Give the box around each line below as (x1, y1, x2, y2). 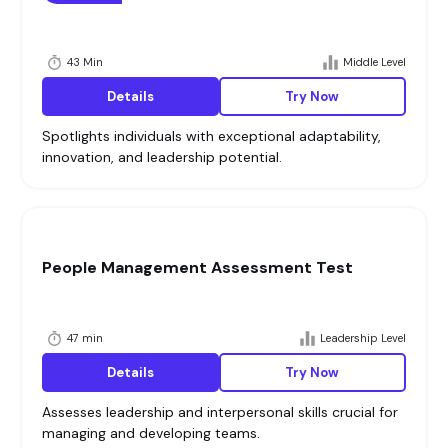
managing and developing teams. (42, 424, 261, 443)
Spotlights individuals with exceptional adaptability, (42, 127, 382, 146)
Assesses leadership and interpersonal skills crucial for (42, 403, 399, 422)
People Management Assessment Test (42, 257, 354, 279)
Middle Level (342, 54, 406, 69)
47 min (67, 330, 104, 345)
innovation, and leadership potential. (42, 148, 283, 167)
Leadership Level (319, 330, 406, 345)
